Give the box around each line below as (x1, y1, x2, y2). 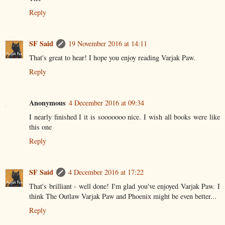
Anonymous (29, 97, 66, 108)
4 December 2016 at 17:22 (68, 167, 144, 177)
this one (29, 122, 52, 132)
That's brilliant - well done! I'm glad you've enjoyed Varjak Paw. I (29, 181, 220, 191)
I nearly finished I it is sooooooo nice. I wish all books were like (29, 111, 220, 122)
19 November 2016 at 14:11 (68, 38, 147, 48)
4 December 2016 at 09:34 (69, 97, 144, 107)
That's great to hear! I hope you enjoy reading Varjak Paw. (29, 52, 195, 62)
